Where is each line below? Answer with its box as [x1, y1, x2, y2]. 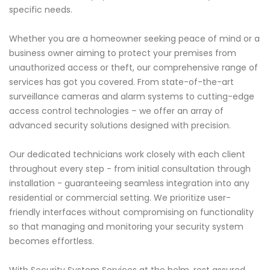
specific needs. [9, 3, 72, 16]
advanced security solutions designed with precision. [9, 119, 231, 131]
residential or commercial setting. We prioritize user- [9, 191, 231, 204]
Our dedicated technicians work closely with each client [9, 148, 245, 160]
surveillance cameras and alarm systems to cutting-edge [9, 90, 254, 102]
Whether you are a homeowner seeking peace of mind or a [9, 32, 260, 45]
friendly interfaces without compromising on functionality [9, 206, 254, 218]
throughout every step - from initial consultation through [9, 162, 251, 175]
